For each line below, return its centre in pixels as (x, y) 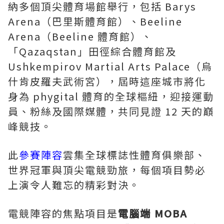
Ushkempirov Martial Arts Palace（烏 (110, 66)
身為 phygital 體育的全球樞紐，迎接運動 (111, 96)
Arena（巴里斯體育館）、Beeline (95, 21)
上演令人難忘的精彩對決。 (74, 185)
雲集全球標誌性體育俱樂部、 (134, 155)
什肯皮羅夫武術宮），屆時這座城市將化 (107, 81)
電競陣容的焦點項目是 (63, 213)
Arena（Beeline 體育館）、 (80, 36)
